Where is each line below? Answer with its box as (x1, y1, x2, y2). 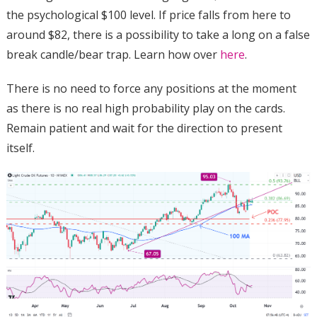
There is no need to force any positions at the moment (6, 80, 296, 96)
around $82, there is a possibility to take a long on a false (6, 26, 310, 42)
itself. (6, 139, 35, 156)
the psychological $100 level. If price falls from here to (6, 6, 291, 23)
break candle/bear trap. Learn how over (6, 46, 220, 62)
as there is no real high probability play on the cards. (6, 100, 285, 116)
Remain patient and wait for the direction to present (6, 120, 282, 136)
